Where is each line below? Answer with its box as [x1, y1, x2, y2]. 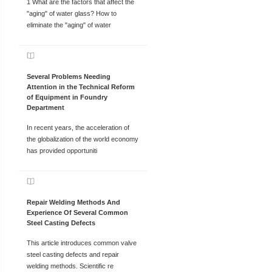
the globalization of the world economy [26, 135, 138, 143]
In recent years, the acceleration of [26, 124, 129, 132]
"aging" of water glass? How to [26, 9, 117, 17]
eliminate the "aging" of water [26, 21, 111, 29]
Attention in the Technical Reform [26, 83, 135, 90]
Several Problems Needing [26, 72, 110, 80]
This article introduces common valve [26, 239, 137, 247]
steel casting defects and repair [26, 251, 119, 259]
